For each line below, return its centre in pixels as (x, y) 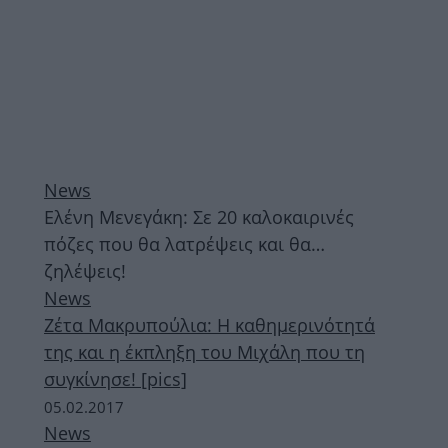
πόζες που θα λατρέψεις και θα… (184, 244)
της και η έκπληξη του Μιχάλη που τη (204, 352)
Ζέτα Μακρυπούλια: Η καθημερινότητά (209, 325)
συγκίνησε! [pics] (115, 379)
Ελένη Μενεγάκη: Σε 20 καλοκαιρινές (199, 217)
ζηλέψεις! (85, 271)
